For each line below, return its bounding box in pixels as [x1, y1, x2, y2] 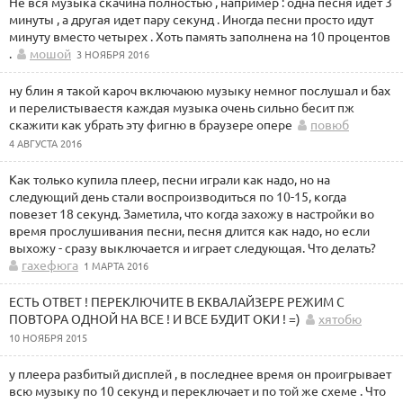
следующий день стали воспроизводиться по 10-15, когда [9, 188, 346, 204]
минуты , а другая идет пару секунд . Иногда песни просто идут [9, 11, 373, 27]
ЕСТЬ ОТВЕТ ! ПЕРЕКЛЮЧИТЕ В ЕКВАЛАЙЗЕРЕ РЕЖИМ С [9, 293, 345, 309]
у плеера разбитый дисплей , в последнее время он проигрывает [9, 365, 391, 381]
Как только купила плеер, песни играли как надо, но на [9, 171, 330, 187]
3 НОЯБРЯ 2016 [76, 47, 149, 61]
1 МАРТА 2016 [84, 258, 148, 273]
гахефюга [22, 256, 78, 273]
